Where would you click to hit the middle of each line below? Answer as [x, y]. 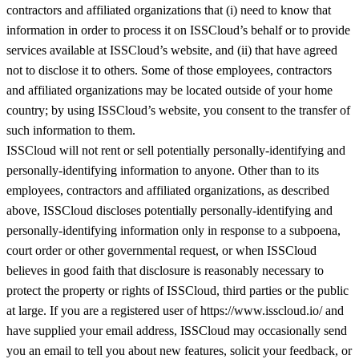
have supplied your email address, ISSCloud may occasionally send [177, 331]
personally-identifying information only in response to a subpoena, [173, 231]
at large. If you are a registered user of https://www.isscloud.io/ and [175, 311]
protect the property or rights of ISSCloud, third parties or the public [177, 291]
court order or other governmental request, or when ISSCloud [161, 251]
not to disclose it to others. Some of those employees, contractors [169, 71]
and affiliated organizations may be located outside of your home [169, 91]
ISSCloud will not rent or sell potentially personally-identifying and [176, 151]
